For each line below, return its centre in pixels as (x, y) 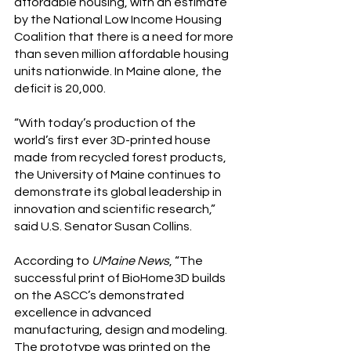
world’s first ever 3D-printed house (114, 141)
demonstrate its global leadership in (119, 192)
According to (53, 261)
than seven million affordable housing (123, 54)
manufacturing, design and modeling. (122, 330)
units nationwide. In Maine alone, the (119, 72)
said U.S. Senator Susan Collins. (103, 227)
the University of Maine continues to (119, 175)
